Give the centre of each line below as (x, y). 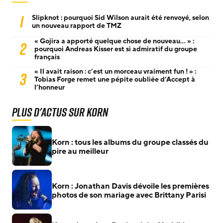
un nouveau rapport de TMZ (77, 26)
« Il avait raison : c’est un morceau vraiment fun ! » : (115, 72)
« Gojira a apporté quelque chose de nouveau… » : (114, 41)
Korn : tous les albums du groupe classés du (130, 143)
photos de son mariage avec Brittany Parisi (129, 195)
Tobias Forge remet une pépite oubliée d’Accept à (115, 80)
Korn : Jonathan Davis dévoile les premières (130, 186)
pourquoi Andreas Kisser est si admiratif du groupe (116, 49)
